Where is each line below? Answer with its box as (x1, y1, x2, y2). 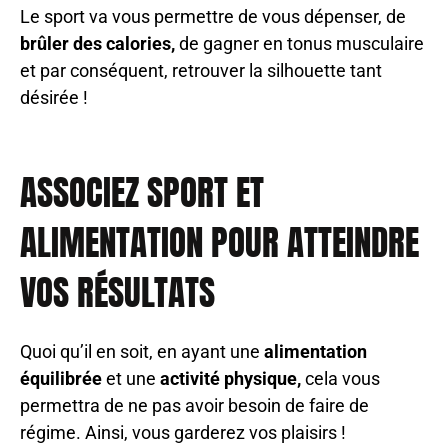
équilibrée (20, 368, 102, 390)
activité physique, (160, 368, 305, 390)
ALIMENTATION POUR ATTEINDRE (20, 216, 419, 270)
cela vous (305, 368, 380, 390)
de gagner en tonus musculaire (175, 33, 424, 55)
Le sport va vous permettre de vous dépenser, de (20, 6, 406, 28)
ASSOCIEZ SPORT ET (20, 166, 264, 220)
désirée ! (20, 87, 88, 109)
